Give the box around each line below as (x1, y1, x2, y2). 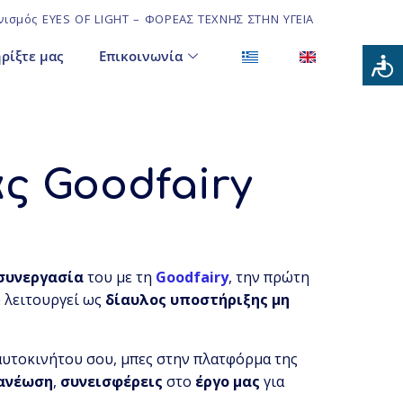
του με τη (84, 267, 157, 288)
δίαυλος (105, 290, 167, 310)
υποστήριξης (170, 290, 269, 310)
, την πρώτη (228, 267, 310, 288)
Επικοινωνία (99, 46, 183, 65)
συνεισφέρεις (60, 372, 164, 392)
